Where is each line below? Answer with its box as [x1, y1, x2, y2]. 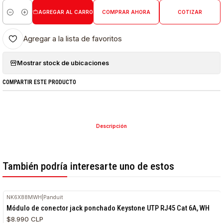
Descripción [96, 123, 127, 129]
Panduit [43, 194, 64, 201]
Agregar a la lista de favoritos [23, 34, 122, 43]
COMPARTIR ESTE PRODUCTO [2, 78, 77, 86]
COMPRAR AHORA [102, 9, 150, 15]
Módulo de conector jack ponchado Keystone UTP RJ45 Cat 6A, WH [6, 203, 210, 213]
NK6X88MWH [6, 194, 42, 201]
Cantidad [2, 13, 29, 21]
